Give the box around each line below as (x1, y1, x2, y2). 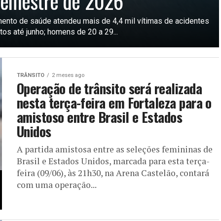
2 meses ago (52, 72, 84, 78)
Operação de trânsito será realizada (17, 78, 202, 98)
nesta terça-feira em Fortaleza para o (17, 92, 212, 112)
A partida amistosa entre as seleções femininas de (17, 143, 213, 155)
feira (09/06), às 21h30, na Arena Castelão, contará (17, 167, 209, 179)
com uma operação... (17, 179, 97, 190)
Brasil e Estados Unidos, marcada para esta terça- (17, 155, 210, 167)
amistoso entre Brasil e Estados (17, 107, 183, 127)
